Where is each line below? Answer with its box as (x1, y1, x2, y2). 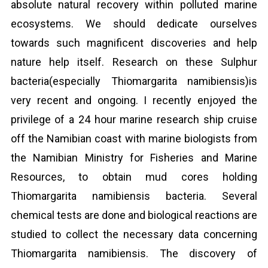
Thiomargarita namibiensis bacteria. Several (10, 190, 258, 202)
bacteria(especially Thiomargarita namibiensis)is (10, 75, 258, 87)
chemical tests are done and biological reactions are (10, 209, 258, 221)
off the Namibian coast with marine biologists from (10, 132, 258, 145)
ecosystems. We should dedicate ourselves (10, 17, 258, 30)
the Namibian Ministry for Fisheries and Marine (10, 151, 258, 164)
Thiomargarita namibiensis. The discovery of (10, 247, 258, 260)
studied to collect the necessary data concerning (10, 228, 258, 240)
